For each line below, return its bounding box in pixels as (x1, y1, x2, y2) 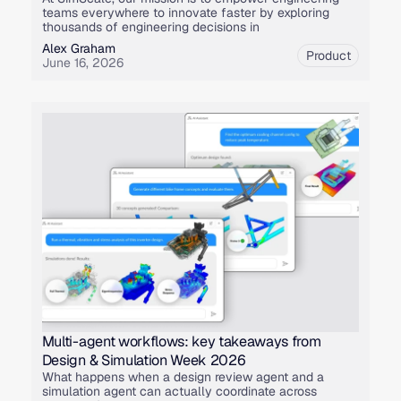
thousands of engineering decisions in (41, 19, 260, 36)
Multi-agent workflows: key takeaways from (41, 332, 321, 352)
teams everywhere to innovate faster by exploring (41, 4, 329, 21)
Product (305, 47, 351, 64)
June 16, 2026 (41, 55, 124, 72)
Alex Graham (41, 40, 115, 57)
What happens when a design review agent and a (41, 369, 324, 386)
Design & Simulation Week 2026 (41, 351, 246, 371)
